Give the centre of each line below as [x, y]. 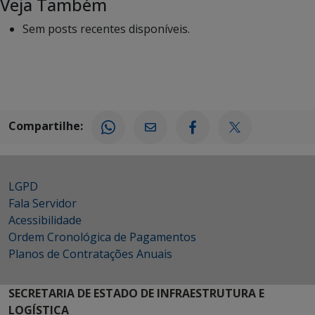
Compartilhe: [46, 126]
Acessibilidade [45, 220]
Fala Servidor [43, 204]
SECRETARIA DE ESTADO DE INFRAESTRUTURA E [136, 294]
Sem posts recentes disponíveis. [106, 29]
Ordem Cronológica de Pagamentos [102, 237]
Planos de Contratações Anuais [90, 254]
